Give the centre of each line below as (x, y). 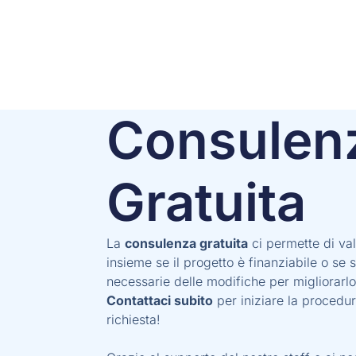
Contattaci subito (160, 301)
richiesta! (134, 320)
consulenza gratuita (187, 244)
